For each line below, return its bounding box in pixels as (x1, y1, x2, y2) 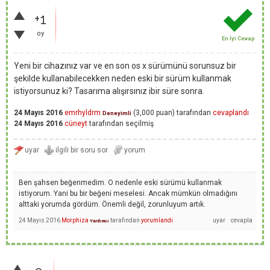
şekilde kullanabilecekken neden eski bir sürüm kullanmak (14, 74, 231, 83)
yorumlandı (141, 216, 173, 224)
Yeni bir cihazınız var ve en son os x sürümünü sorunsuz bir (14, 61, 236, 71)
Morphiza (61, 216, 89, 224)
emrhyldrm (64, 108, 101, 117)
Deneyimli (102, 110, 131, 116)
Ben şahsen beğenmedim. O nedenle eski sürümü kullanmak (19, 178, 222, 187)
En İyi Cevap (221, 36, 255, 42)
